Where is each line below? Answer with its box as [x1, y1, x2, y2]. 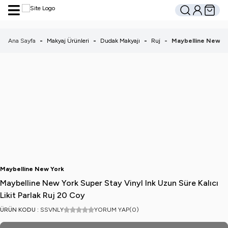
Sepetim [203, 10, 226, 17]
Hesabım [190, 10, 215, 17]
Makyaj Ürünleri [47, 37, 89, 44]
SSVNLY [40, 206, 64, 213]
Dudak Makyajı [100, 37, 140, 44]
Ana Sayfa [8, 37, 36, 44]
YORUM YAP [94, 206, 129, 213]
